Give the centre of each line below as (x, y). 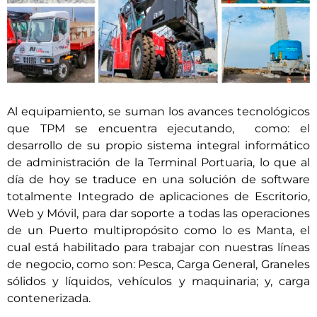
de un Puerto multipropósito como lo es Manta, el (158, 231)
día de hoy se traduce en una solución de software (158, 180)
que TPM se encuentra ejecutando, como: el (158, 129)
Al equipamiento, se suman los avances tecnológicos (158, 112)
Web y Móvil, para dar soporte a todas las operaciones (158, 214)
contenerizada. (49, 299)
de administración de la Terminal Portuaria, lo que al (158, 163)
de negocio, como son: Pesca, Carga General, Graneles (158, 265)
